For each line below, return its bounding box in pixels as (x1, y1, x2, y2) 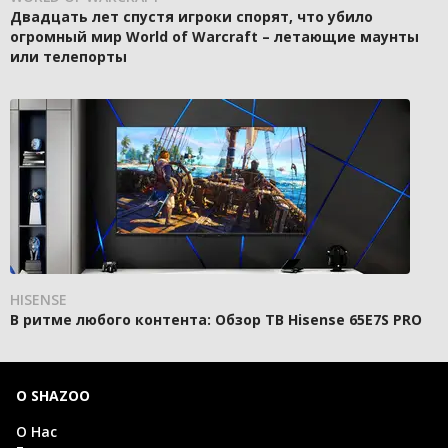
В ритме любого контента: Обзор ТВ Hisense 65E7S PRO (10, 310, 422, 330)
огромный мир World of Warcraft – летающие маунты (10, 27, 419, 47)
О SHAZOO (16, 386, 90, 406)
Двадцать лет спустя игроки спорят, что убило (10, 7, 373, 27)
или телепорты (10, 47, 127, 67)
